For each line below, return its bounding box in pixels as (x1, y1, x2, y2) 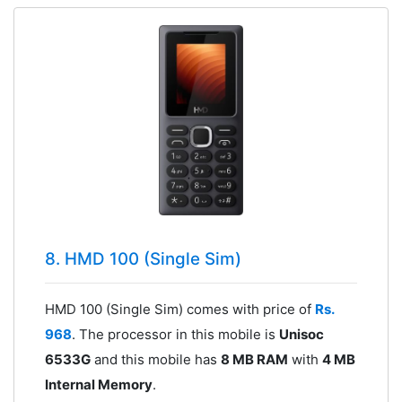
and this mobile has (90, 350, 221, 368)
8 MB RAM (220, 350, 288, 368)
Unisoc (278, 325, 324, 343)
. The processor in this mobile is (71, 325, 279, 343)
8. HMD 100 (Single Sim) (44, 248, 241, 269)
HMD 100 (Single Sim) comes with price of (44, 300, 315, 318)
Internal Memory (44, 375, 153, 393)
